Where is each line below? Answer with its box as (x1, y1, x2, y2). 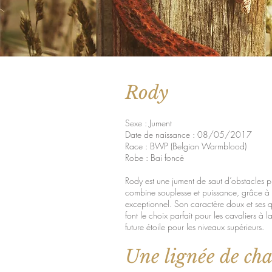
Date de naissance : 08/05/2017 (125, 129, 252, 140)
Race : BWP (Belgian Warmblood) (125, 140, 246, 152)
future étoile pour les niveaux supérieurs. (125, 221, 264, 233)
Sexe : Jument (125, 117, 172, 129)
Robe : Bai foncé (125, 152, 184, 163)
